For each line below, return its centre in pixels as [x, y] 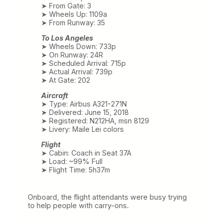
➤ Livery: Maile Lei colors [82, 129]
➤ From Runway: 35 [73, 22]
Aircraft [54, 96]
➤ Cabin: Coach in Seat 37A [86, 153]
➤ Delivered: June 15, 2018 [85, 112]
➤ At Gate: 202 [65, 80]
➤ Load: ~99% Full [72, 162]
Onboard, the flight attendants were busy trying [107, 197]
